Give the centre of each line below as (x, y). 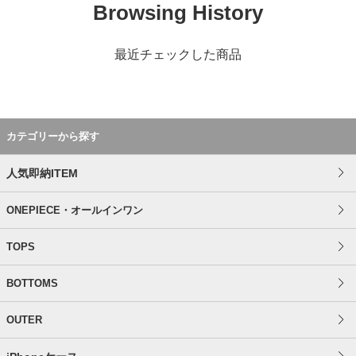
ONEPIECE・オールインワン (75, 211)
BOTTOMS (32, 284)
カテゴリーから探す (53, 137)
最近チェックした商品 (178, 55)
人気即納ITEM (42, 174)
